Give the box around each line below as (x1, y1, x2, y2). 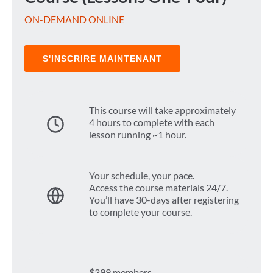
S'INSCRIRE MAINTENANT (43, 54, 162, 64)
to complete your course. (89, 206, 192, 218)
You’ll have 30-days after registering (89, 194, 239, 206)
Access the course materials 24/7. (89, 182, 228, 194)
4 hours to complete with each (89, 116, 214, 129)
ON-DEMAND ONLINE (24, 13, 124, 26)
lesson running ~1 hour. (89, 129, 186, 141)
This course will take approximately (89, 104, 236, 116)
